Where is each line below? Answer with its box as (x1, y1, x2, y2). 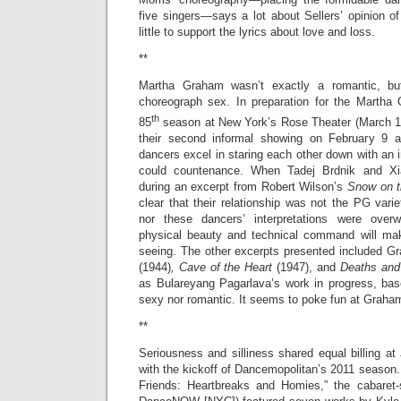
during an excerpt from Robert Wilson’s (139, 180, 347, 194)
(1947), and (272, 260, 340, 275)
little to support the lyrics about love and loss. (139, 25, 375, 38)
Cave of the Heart (178, 260, 273, 275)
